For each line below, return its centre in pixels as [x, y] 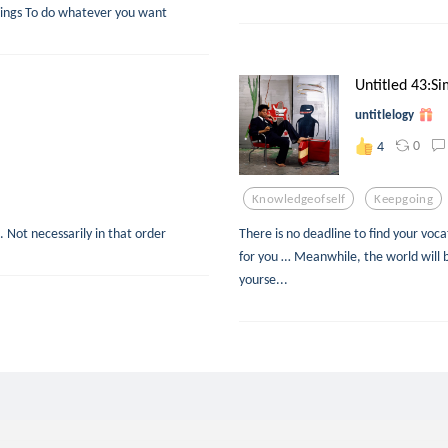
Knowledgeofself [299, 198]
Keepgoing [404, 198]
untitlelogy [384, 115]
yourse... [263, 279]
